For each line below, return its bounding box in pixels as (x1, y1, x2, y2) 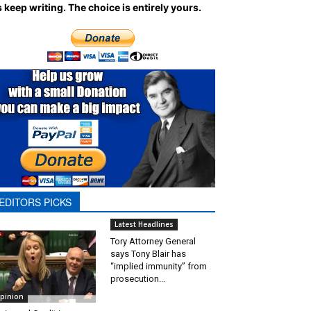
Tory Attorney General (110, 235, 196, 246)
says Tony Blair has (110, 248, 186, 259)
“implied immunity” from (110, 260, 207, 271)
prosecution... (110, 273, 165, 284)
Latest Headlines (114, 219, 174, 229)
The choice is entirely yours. (68, 1, 201, 13)
